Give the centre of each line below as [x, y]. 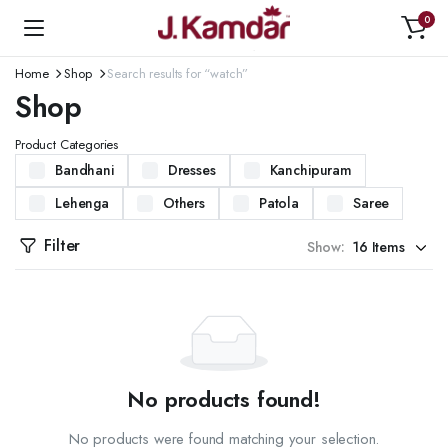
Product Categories [67, 144]
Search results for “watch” [178, 73]
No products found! [224, 399]
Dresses [191, 170]
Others [183, 203]
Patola [278, 203]
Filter [62, 245]
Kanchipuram [310, 170]
